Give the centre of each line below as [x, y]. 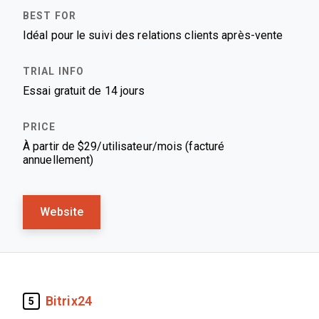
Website [62, 212]
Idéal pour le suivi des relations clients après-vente [153, 35]
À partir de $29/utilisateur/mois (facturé [124, 146]
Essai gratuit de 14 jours [84, 91]
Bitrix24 [69, 301]
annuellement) [58, 160]
